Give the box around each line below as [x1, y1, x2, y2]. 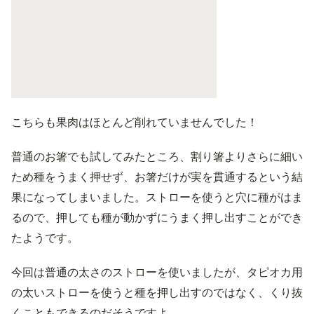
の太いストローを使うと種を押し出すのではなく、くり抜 [11, 285, 303, 299]
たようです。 [11, 231, 78, 245]
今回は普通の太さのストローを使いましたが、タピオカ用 [11, 265, 303, 279]
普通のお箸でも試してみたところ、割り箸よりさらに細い [11, 149, 303, 163]
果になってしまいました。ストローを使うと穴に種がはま [11, 190, 303, 204]
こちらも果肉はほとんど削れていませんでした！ [11, 115, 258, 129]
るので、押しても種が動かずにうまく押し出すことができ [11, 210, 303, 224]
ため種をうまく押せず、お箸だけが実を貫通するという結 [11, 170, 303, 184]
